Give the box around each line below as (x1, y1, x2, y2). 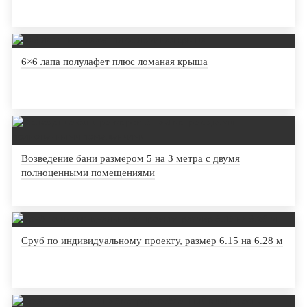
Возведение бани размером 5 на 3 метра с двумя (21, 153, 240, 164)
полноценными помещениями (21, 167, 155, 179)
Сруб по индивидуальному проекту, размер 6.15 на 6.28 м (21, 235, 283, 247)
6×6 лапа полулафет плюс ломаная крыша (21, 56, 208, 68)
